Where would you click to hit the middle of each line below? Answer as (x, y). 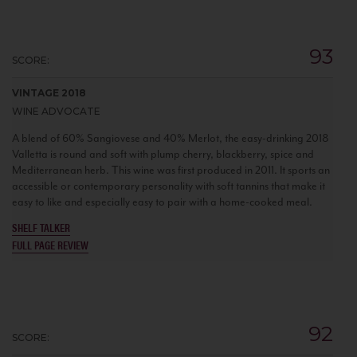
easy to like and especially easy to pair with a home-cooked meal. (162, 202)
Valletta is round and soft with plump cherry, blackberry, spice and (163, 154)
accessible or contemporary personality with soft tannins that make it (169, 186)
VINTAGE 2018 (49, 92)
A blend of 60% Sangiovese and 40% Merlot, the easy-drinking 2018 (171, 138)
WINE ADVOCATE (56, 111)
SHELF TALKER (41, 227)
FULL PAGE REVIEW (50, 244)
